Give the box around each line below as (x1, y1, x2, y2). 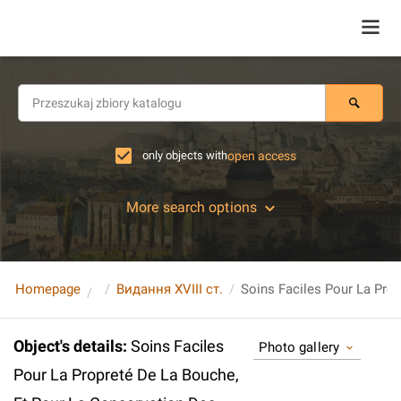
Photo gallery (259, 339, 339, 355)
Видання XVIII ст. (116, 280, 223, 297)
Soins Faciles (131, 337, 224, 355)
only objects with (142, 149, 227, 162)
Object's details (13, 337, 123, 355)
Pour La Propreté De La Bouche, (13, 365, 239, 384)
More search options (126, 199, 257, 216)
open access (227, 149, 296, 163)
